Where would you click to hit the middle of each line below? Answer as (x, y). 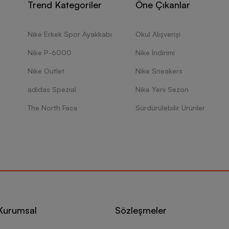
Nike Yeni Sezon (162, 89)
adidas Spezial (52, 89)
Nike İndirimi (155, 52)
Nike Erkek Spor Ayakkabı (70, 34)
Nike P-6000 (50, 52)
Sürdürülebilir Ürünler (170, 108)
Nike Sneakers (159, 71)
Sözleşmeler (141, 210)
